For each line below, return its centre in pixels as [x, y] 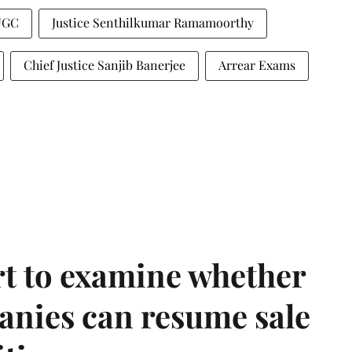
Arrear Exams [257, 64]
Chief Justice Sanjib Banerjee [104, 64]
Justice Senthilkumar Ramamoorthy [153, 22]
